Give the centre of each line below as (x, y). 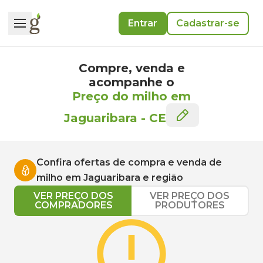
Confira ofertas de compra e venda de (129, 162)
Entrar (143, 23)
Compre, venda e (131, 68)
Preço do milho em (131, 96)
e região (162, 178)
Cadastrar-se (208, 23)
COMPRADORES (73, 205)
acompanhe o (131, 82)
